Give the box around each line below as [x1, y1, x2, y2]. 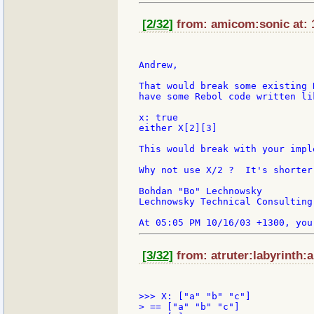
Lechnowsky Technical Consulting [139, 196, 313, 207]
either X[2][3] [139, 123, 217, 134]
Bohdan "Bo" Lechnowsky [139, 186, 262, 197]
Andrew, [139, 60, 178, 71]
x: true [139, 112, 178, 123]
